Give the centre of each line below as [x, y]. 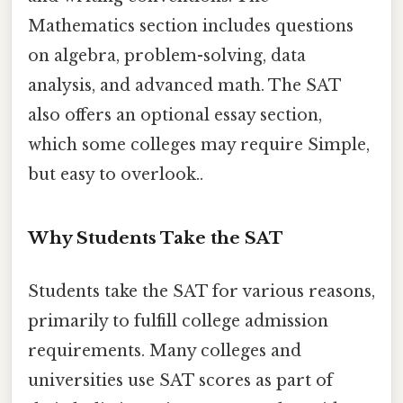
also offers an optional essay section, [175, 115]
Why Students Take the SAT [156, 237]
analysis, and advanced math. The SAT [184, 85]
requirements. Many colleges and [165, 350]
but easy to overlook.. [116, 174]
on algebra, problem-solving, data [167, 55]
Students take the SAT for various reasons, [201, 291]
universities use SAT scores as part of [180, 380]
